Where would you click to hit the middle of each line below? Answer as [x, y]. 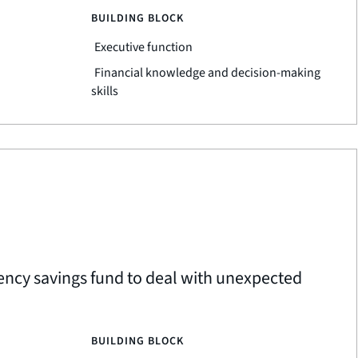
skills [104, 91]
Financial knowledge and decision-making [207, 73]
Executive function [143, 47]
